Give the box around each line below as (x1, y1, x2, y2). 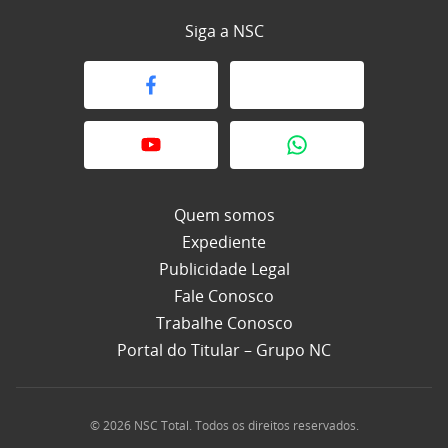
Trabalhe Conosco (155, 312, 293, 335)
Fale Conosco (174, 285, 274, 308)
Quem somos (173, 204, 275, 227)
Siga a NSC (184, 20, 264, 43)
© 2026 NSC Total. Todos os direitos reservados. (89, 417, 359, 435)
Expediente (182, 231, 266, 254)
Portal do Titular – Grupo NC (117, 339, 331, 362)
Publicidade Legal (158, 258, 290, 281)
